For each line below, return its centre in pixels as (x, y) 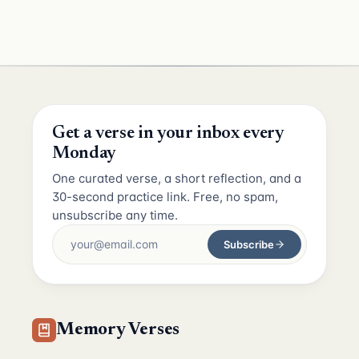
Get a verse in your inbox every (168, 133)
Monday (85, 153)
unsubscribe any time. (115, 215)
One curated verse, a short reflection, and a (177, 178)
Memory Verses (118, 330)
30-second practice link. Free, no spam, (165, 196)
